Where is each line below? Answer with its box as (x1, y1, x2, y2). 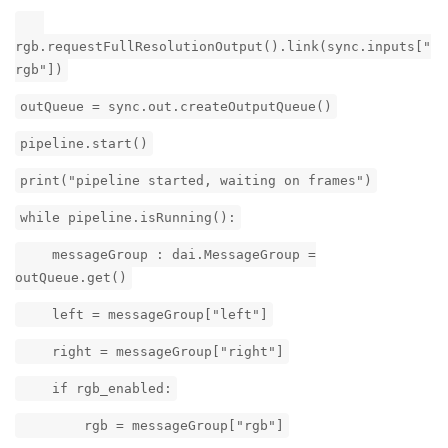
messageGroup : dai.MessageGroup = (20, 247, 316, 263)
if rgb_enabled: (20, 381, 172, 397)
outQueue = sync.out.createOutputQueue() (20, 99, 332, 115)
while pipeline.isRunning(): (20, 210, 236, 226)
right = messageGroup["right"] (20, 344, 284, 360)
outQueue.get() (15, 270, 127, 286)
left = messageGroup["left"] (20, 307, 268, 323)
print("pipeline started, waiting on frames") (20, 173, 372, 189)
